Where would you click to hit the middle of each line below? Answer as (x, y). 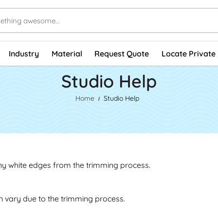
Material (67, 53)
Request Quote (122, 53)
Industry (24, 53)
